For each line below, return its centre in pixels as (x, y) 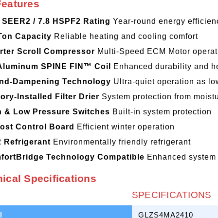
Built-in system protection (161, 111)
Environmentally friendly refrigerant (120, 142)
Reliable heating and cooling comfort (125, 36)
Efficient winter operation (124, 127)
